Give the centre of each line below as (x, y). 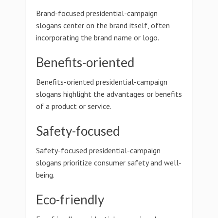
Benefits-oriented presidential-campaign (102, 82)
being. (45, 175)
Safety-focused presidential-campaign (98, 150)
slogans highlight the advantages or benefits (109, 94)
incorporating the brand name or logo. (98, 37)
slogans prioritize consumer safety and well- (109, 163)
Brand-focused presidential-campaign (97, 13)
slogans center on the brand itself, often (103, 25)
